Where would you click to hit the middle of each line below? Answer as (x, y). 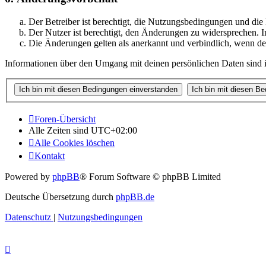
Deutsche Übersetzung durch (60, 197)
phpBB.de (135, 197)
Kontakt (50, 156)
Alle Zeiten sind (60, 130)
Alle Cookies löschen (75, 142)
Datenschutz (28, 217)
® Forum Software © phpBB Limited (150, 176)
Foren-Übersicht (65, 119)
